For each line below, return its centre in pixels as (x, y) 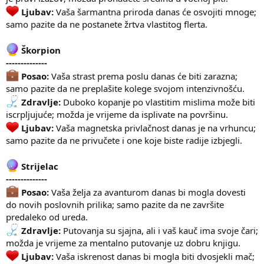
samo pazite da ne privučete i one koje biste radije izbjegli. (124, 140)
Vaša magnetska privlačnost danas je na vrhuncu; (156, 128)
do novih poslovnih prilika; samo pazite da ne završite (115, 204)
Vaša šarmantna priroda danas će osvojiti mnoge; (156, 11)
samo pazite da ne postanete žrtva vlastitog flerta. (107, 24)
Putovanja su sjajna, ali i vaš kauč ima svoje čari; (161, 230)
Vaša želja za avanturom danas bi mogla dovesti (148, 192)
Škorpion (40, 50)
